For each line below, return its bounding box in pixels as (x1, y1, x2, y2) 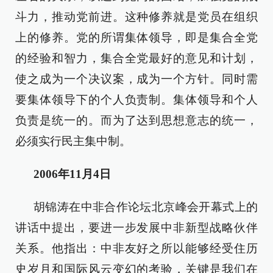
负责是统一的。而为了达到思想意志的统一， (15, 114, 258, 127)
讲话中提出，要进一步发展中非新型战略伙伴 (15, 221, 258, 234)
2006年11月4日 (34, 168, 111, 180)
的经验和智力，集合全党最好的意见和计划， (15, 52, 258, 65)
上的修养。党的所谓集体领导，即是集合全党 (15, 31, 258, 44)
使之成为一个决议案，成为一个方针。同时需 (15, 73, 258, 85)
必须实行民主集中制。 (15, 135, 131, 147)
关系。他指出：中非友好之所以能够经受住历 (15, 242, 258, 255)
